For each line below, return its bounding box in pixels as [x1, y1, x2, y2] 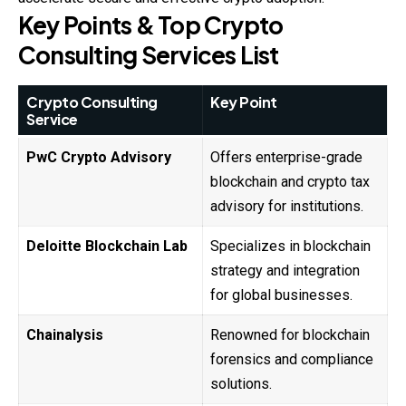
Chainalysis [26, 325, 103, 343]
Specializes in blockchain [210, 237, 371, 255]
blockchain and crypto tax [210, 172, 370, 190]
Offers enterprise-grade [210, 148, 362, 166]
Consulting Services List [18, 39, 279, 70]
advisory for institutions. [210, 197, 363, 215]
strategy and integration [210, 261, 360, 279]
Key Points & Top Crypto [18, 9, 284, 40]
